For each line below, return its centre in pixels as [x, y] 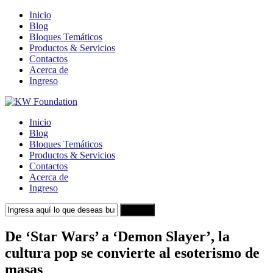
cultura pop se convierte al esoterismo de [132, 253]
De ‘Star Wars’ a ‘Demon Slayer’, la [117, 236]
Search [137, 210]
